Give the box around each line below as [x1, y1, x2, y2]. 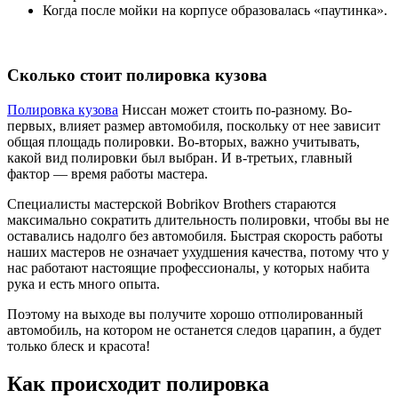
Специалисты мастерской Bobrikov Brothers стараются [7, 195, 336, 211]
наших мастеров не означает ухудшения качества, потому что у [7, 243, 389, 259]
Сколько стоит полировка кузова [7, 65, 267, 84]
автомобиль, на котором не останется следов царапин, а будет [7, 322, 381, 338]
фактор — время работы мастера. [7, 165, 208, 181]
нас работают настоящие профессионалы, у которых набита [7, 259, 370, 275]
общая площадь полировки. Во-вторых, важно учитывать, [7, 133, 360, 149]
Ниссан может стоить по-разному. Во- [118, 101, 352, 117]
